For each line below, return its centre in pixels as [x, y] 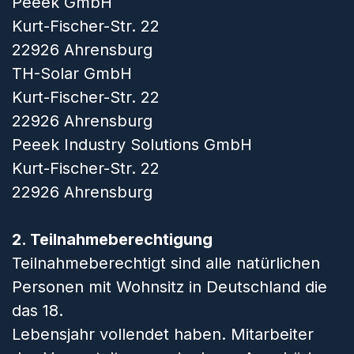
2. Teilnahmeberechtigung [112, 239]
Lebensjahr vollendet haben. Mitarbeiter [163, 334]
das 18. [38, 311]
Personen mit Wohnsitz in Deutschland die [169, 287]
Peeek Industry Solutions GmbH [132, 145]
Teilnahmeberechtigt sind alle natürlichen [166, 263]
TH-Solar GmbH [72, 73]
